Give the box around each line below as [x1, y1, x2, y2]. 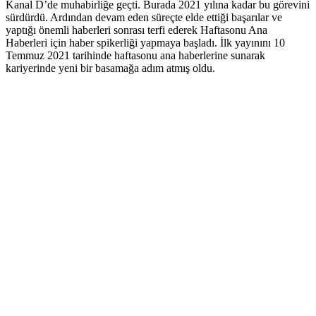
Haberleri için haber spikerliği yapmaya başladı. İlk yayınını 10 [6, 36, 285, 49]
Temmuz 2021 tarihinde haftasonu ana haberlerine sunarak [6, 49, 265, 61]
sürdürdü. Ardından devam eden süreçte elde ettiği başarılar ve [6, 11, 282, 23]
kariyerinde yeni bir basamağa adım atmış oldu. [6, 61, 215, 74]
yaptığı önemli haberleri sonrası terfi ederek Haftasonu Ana [6, 23, 267, 36]
